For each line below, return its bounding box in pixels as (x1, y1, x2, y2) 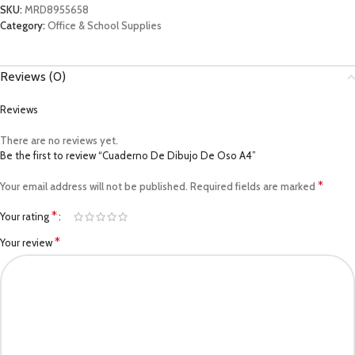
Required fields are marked (190, 180, 318, 193)
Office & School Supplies (48, 19, 162, 32)
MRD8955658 (25, 3, 89, 16)
